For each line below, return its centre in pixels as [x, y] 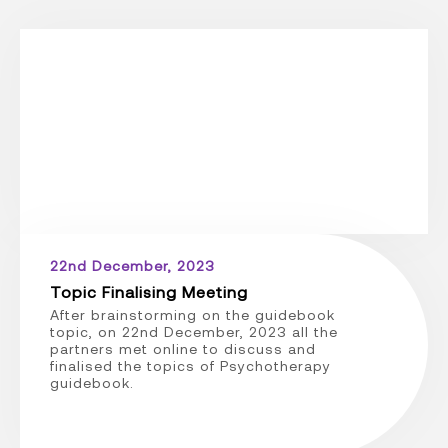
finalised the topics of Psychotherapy [190, 365]
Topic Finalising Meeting [148, 291]
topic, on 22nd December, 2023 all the [193, 331]
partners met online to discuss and [182, 348]
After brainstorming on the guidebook [192, 314]
